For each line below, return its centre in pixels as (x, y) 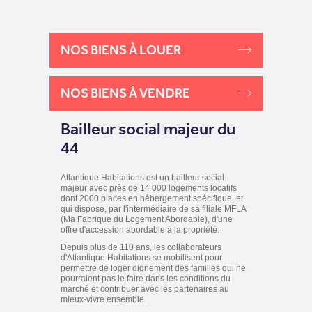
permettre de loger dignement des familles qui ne (153, 268)
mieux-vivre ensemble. (103, 299)
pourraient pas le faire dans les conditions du (146, 278)
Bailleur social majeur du (148, 129)
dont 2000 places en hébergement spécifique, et (152, 198)
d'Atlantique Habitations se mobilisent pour (141, 257)
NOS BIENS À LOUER (121, 49)
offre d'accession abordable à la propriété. (140, 229)
